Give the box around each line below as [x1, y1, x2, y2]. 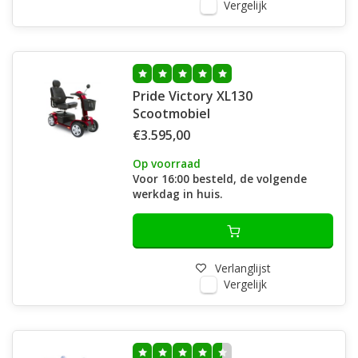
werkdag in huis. [133, 186, 222, 201]
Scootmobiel [133, 105, 210, 122]
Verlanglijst [215, 261, 270, 276]
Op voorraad [133, 156, 201, 171]
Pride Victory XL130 [133, 87, 253, 105]
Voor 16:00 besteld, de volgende [133, 171, 307, 186]
